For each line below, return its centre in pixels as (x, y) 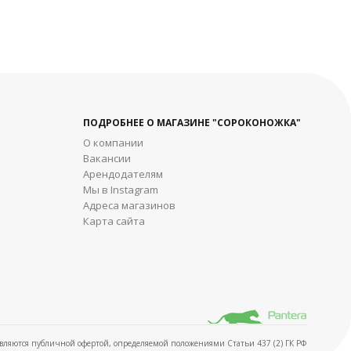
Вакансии (107, 159)
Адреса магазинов (129, 206)
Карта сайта (114, 221)
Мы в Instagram (121, 190)
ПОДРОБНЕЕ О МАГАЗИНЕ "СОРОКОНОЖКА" (192, 123)
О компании (113, 143)
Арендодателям (123, 174)
